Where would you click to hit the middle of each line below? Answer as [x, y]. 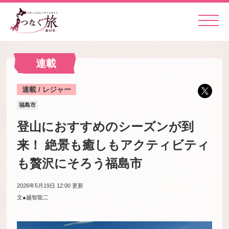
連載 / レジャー [47, 89]
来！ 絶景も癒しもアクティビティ [113, 145]
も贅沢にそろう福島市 [80, 163]
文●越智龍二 [33, 197]
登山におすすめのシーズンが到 [106, 127]
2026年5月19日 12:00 [44, 186]
